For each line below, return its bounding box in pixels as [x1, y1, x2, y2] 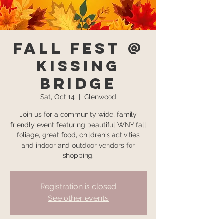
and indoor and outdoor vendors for [22, 141, 135, 149]
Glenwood [84, 93, 116, 101]
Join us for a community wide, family [20, 110, 137, 118]
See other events [48, 194, 109, 203]
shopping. [63, 152, 94, 159]
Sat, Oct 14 [40, 93, 75, 101]
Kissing [36, 56, 120, 76]
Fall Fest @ [12, 39, 144, 58]
